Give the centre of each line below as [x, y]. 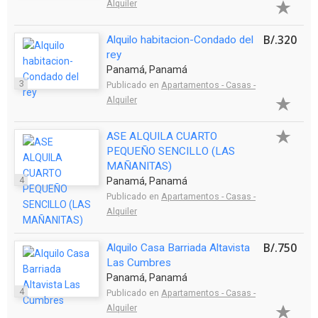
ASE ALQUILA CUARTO [162, 136]
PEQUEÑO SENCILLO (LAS [171, 151]
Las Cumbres [139, 262]
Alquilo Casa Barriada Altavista [178, 247]
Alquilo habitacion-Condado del [180, 39]
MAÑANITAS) [139, 166]
